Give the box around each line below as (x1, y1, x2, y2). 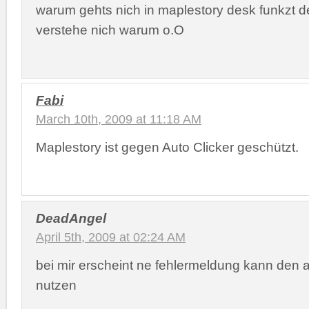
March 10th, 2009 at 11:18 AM (36, 112, 201, 126)
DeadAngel (36, 210, 106, 226)
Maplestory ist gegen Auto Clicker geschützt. (36, 139, 299, 154)
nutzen (36, 277, 77, 292)
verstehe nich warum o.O (36, 21, 184, 37)
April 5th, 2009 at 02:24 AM (36, 230, 186, 244)
